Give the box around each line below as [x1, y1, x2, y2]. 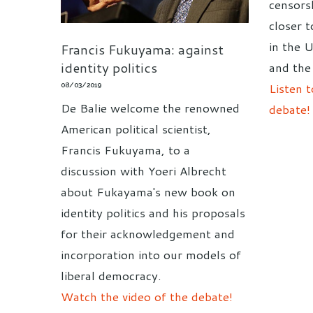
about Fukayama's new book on [61, 182, 235, 200]
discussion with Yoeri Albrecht [61, 161, 226, 179]
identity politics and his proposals [61, 203, 245, 221]
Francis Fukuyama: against [61, 39, 224, 59]
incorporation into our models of [61, 245, 241, 263]
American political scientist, [61, 119, 211, 137]
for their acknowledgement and [61, 224, 235, 242]
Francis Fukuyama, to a [61, 140, 190, 158]
